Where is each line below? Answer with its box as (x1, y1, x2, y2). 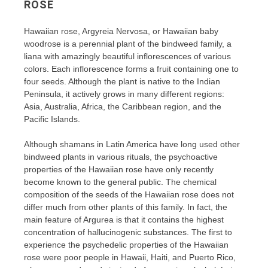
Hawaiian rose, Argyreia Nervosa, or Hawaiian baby (24, 26, 218, 36)
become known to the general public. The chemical (24, 176, 217, 187)
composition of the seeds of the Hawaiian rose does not (24, 189, 234, 199)
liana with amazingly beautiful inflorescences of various (24, 51, 231, 61)
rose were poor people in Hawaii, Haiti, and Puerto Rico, (24, 252, 236, 262)
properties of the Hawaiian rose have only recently (24, 164, 214, 174)
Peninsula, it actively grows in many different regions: (24, 89, 224, 99)
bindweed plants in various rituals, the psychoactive (24, 151, 218, 162)
